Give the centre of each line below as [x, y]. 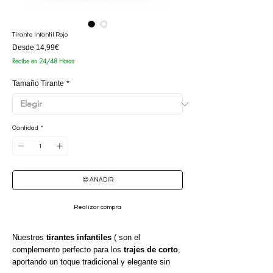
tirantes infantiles [79, 237]
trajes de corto [151, 250]
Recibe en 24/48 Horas [43, 61]
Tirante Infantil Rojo [40, 35]
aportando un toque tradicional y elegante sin [91, 262]
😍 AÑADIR [97, 180]
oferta [68, 65]
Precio [69, 47]
